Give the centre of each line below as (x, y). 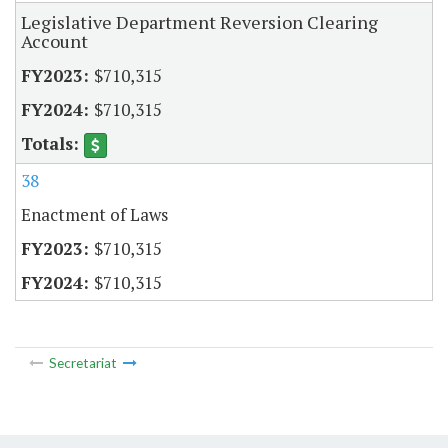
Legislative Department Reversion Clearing (199, 22)
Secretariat (82, 362)
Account (54, 41)
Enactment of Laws (94, 215)
